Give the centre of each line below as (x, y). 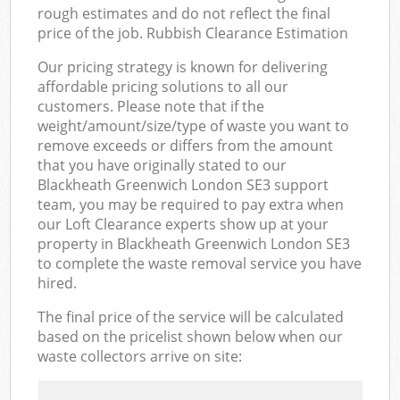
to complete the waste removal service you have (200, 263)
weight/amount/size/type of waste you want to (194, 125)
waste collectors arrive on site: (140, 356)
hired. (58, 283)
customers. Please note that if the (151, 106)
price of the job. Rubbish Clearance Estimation (193, 33)
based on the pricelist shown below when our (191, 336)
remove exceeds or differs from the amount (186, 145)
